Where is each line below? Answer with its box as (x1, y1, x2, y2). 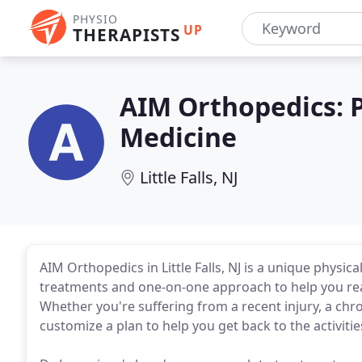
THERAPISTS (73, 23, 180, 46)
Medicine (120, 120, 237, 154)
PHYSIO (73, 11, 118, 27)
